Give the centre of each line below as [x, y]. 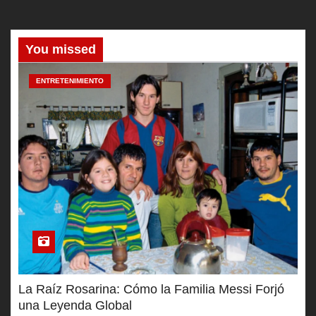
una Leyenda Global [75, 306]
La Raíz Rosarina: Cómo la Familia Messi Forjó [151, 290]
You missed [61, 50]
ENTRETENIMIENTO [70, 81]
